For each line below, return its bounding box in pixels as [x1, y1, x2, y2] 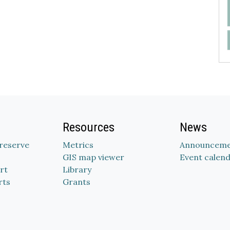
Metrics [63, 140, 93, 150]
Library [63, 164, 91, 175]
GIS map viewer [63, 152, 124, 162]
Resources [63, 120, 114, 135]
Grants [63, 177, 90, 187]
